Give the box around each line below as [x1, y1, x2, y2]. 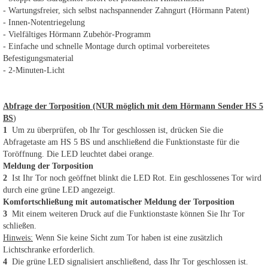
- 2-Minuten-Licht [3, 66, 65, 75]
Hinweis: [3, 233, 33, 242]
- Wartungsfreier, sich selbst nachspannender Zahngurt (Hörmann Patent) [3, 6, 249, 15]
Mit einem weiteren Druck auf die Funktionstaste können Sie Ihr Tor [10, 209, 245, 218]
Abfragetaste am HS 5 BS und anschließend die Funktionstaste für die [3, 138, 239, 147]
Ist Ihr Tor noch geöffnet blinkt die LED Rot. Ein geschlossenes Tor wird [10, 173, 261, 182]
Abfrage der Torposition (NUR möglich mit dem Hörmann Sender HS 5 [3, 102, 263, 111]
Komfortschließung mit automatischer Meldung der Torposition [3, 197, 234, 206]
